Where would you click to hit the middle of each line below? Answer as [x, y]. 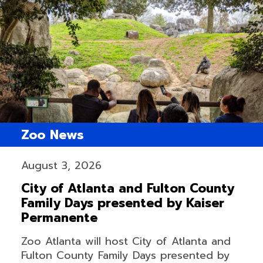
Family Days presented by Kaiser [122, 203]
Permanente [59, 218]
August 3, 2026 [61, 166]
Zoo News [52, 135]
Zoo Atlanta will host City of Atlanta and [126, 242]
